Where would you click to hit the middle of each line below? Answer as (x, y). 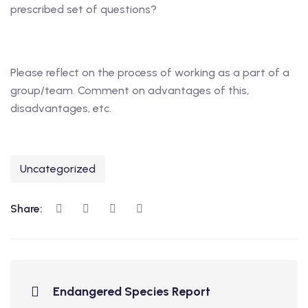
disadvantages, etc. (61, 108)
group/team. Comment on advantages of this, (130, 90)
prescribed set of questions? (84, 9)
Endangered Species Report (132, 291)
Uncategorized (58, 169)
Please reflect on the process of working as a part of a (150, 73)
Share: (28, 209)
